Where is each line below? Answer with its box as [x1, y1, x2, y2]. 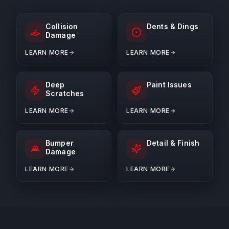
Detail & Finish [147, 139, 200, 147]
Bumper [45, 139, 74, 147]
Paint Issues [147, 80, 192, 89]
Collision [45, 22, 78, 31]
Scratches [45, 89, 84, 98]
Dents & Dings [147, 22, 198, 31]
